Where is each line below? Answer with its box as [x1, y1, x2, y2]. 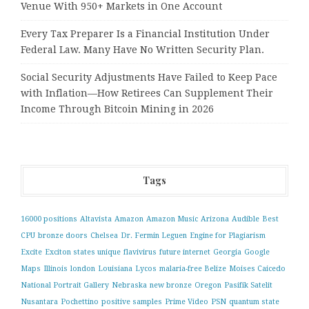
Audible [232, 214, 259, 223]
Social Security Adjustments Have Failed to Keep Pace [21, 71, 277, 83]
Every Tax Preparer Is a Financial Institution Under [21, 28, 270, 39]
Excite [21, 247, 42, 257]
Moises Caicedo [229, 263, 286, 273]
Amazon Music [146, 214, 198, 223]
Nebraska [112, 280, 147, 290]
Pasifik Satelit [224, 280, 272, 290]
